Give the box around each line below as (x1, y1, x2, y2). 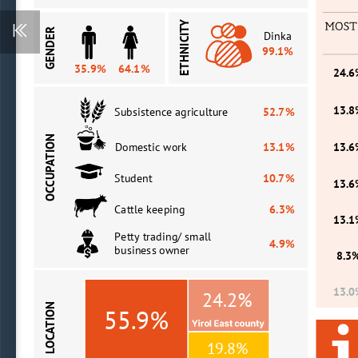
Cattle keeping (114, 201, 185, 214)
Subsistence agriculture (114, 103, 232, 117)
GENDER (40, 26, 54, 70)
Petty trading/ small (114, 228, 214, 241)
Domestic (114, 138, 161, 152)
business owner (114, 241, 190, 255)
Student (114, 169, 153, 183)
